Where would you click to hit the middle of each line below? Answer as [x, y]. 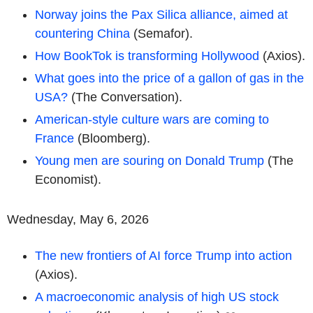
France [54, 138]
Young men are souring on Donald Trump [150, 160]
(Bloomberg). [112, 138]
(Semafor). [161, 33]
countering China [82, 33]
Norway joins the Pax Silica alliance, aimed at [161, 14]
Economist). [68, 179]
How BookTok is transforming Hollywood [147, 56]
